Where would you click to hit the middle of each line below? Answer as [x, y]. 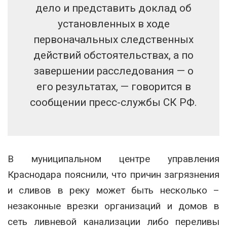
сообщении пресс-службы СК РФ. [113, 103]
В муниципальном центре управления [113, 159]
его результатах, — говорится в [113, 87]
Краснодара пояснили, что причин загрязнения [113, 175]
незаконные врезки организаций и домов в [113, 206]
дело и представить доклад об [113, 8]
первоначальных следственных [113, 40]
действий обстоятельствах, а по [113, 55]
